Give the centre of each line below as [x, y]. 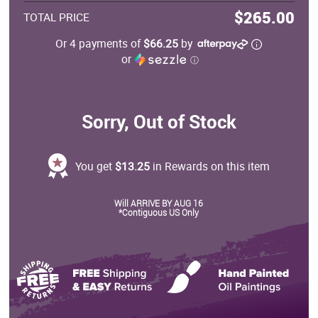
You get [95, 166]
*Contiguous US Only [159, 212]
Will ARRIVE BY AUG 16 [159, 203]
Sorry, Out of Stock [159, 121]
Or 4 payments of [100, 43]
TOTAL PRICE [57, 17]
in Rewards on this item [209, 166]
